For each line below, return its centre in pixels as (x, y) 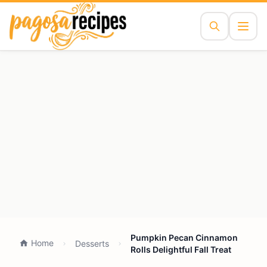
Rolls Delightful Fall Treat (181, 249)
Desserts (92, 243)
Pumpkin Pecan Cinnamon (184, 237)
